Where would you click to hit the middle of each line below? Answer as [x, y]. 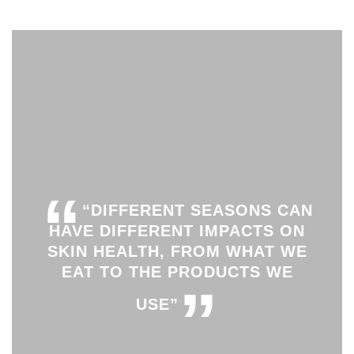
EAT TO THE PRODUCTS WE [177, 271]
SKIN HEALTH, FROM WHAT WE [177, 251]
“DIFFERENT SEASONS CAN [197, 210]
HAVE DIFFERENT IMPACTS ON [177, 230]
